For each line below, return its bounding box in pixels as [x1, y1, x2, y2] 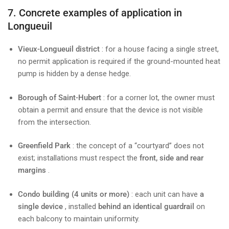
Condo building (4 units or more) [18, 189, 129, 199]
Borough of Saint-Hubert [18, 93, 101, 102]
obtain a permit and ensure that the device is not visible [18, 105, 203, 114]
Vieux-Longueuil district [18, 44, 100, 54]
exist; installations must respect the [18, 153, 140, 163]
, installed [63, 201, 98, 211]
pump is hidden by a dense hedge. [18, 69, 131, 79]
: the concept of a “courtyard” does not [71, 141, 204, 151]
